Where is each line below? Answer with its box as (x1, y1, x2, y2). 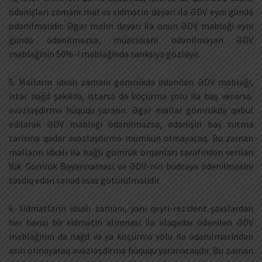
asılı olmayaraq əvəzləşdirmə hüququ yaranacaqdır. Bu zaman (9, 244, 253, 257)
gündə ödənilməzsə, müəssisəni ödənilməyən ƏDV (9, 34, 253, 46)
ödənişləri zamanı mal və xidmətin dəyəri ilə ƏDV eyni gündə (9, 6, 253, 18)
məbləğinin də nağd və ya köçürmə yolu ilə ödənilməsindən (9, 230, 253, 243)
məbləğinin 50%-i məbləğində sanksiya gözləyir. (9, 48, 200, 60)
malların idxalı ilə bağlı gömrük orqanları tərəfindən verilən (9, 146, 253, 158)
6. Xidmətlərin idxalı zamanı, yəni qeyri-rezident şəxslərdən (9, 202, 253, 215)
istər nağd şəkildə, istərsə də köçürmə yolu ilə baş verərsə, (9, 90, 253, 102)
